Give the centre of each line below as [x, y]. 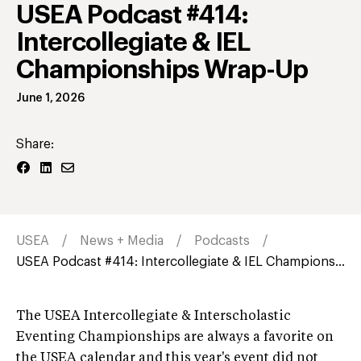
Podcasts [222, 241]
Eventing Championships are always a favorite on [175, 337]
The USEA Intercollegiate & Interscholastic [154, 316]
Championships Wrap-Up [162, 70]
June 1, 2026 [50, 98]
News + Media [122, 241]
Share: [35, 144]
